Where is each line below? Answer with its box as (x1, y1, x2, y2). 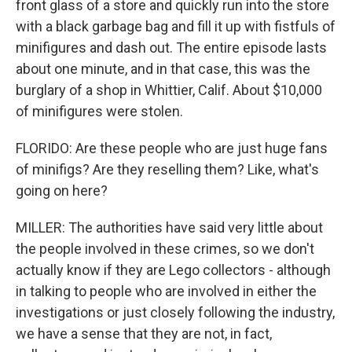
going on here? (16, 182, 108, 199)
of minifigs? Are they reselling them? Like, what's (16, 161, 319, 178)
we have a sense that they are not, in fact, (16, 325, 272, 342)
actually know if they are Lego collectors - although (16, 262, 331, 278)
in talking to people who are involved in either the (16, 283, 317, 299)
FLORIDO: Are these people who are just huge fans (16, 140, 328, 156)
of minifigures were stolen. (16, 103, 183, 119)
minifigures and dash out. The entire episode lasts (16, 39, 327, 56)
